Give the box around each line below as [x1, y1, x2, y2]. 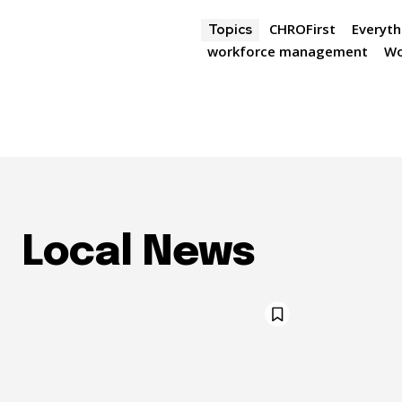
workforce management [207, 42, 369, 61]
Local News [22, 232, 255, 275]
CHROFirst [269, 20, 336, 39]
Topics [208, 21, 253, 39]
